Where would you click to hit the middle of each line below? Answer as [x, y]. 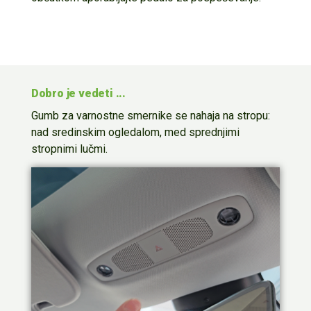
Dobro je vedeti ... [78, 94]
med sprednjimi [202, 133]
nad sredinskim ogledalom [95, 133]
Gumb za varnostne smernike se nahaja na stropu [149, 116]
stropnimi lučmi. [69, 149]
